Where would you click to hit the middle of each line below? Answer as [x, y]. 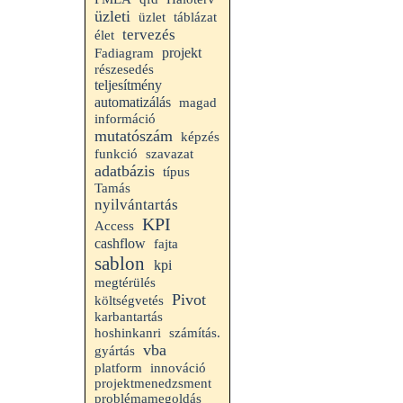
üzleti [112, 16]
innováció [178, 368]
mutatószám [134, 136]
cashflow [120, 243]
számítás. [195, 333]
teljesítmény [128, 85]
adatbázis [125, 171]
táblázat [195, 17]
